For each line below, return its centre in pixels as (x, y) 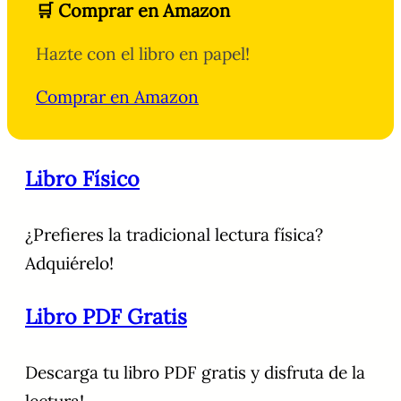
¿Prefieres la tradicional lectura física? (174, 235)
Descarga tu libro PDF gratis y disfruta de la (195, 373)
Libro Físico (82, 179)
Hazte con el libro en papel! (143, 54)
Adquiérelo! (69, 264)
